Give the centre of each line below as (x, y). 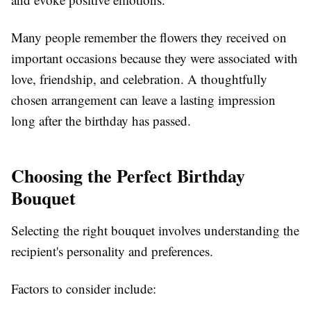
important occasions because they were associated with (154, 58)
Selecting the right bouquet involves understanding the (155, 230)
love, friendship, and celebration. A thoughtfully (139, 78)
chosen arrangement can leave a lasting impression (143, 99)
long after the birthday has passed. (101, 120)
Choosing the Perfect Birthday (128, 175)
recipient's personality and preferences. (112, 251)
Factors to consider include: (84, 288)
